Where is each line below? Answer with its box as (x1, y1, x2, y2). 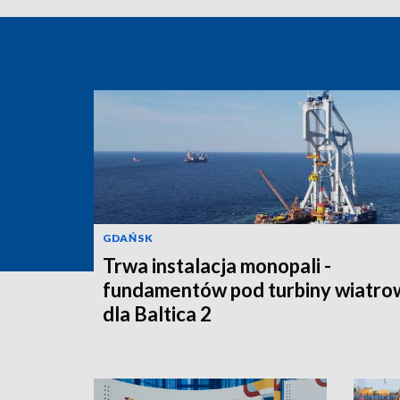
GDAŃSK (103, 230, 154, 245)
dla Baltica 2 (103, 301, 212, 326)
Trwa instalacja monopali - (103, 253, 331, 278)
